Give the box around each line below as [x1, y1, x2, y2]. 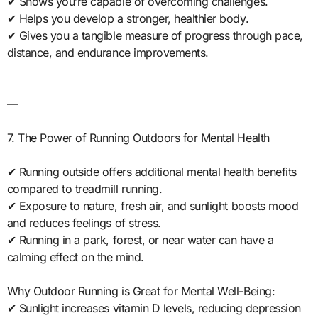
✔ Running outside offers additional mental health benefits [6, 164, 297, 179]
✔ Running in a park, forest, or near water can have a [6, 232, 274, 247]
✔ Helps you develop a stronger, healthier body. [6, 11, 249, 26]
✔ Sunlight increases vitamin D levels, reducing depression [6, 300, 301, 315]
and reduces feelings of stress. [6, 215, 161, 230]
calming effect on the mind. [6, 249, 144, 264]
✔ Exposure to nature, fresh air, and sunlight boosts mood [6, 198, 299, 213]
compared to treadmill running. [6, 181, 163, 196]
